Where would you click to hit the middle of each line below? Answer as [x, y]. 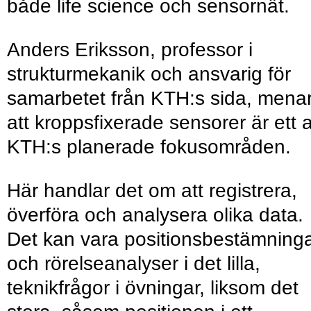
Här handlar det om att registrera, [152, 191]
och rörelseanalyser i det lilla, [134, 264]
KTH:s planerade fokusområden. [149, 147]
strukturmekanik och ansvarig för [149, 74]
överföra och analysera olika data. [155, 215]
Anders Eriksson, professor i [130, 50]
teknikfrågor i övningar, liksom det [153, 288]
